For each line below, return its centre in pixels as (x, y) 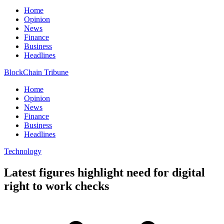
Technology (23, 151)
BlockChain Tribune (36, 72)
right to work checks (56, 186)
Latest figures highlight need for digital (104, 172)
